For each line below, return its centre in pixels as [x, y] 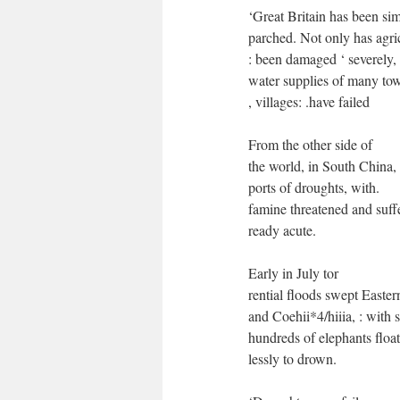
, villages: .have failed [309, 101]
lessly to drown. [292, 358]
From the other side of [310, 144]
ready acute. [282, 229]
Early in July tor [293, 272]
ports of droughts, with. [314, 187]
